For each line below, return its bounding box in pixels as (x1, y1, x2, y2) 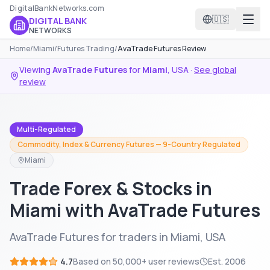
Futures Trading (57, 43, 115, 54)
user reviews (146, 256, 199, 267)
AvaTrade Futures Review (118, 43, 206, 54)
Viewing (19, 64, 52, 75)
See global (194, 64, 236, 75)
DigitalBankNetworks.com (10, 3, 104, 13)
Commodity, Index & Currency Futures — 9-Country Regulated (17, 139, 240, 149)
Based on (73, 256, 113, 267)
